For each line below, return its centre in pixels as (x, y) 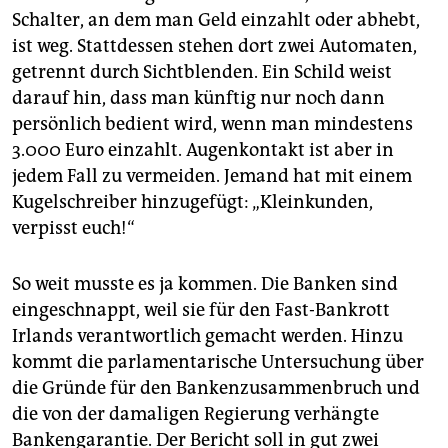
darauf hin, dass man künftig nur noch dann (198, 98)
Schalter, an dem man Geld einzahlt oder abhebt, (216, 20)
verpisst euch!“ (73, 228)
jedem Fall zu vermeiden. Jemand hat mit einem (212, 176)
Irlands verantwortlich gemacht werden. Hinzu (207, 336)
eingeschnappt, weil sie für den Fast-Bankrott (201, 310)
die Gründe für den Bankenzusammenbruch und (216, 388)
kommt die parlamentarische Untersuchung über (218, 362)
